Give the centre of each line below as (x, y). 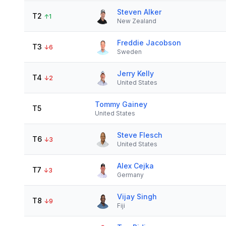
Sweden (129, 52)
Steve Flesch (140, 135)
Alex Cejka (135, 166)
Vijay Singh (137, 196)
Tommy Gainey (121, 104)
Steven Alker (139, 12)
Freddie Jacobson (149, 43)
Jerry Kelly (135, 73)
